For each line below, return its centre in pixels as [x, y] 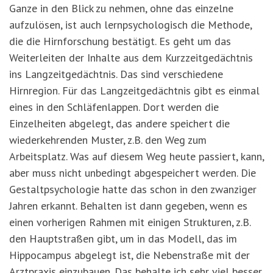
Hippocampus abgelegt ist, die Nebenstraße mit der [129, 255]
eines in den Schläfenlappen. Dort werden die [114, 107]
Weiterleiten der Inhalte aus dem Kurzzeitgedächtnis [131, 58]
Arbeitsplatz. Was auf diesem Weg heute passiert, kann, [136, 157]
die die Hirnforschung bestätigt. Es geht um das [120, 41]
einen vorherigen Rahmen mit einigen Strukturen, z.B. [130, 222]
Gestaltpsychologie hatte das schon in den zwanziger [133, 190]
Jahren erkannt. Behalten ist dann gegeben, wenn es [128, 206]
